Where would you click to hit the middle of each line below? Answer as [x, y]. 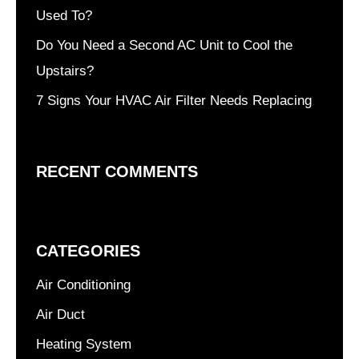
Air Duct [61, 315]
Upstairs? [65, 71]
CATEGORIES [88, 251]
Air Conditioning [83, 285]
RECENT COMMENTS [117, 172]
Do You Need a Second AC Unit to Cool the [164, 46]
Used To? [64, 16]
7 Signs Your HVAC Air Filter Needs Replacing [174, 101]
